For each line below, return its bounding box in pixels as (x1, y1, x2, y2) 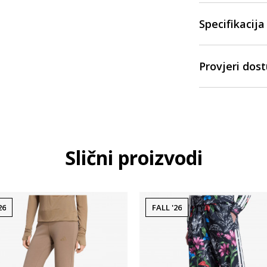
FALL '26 (152, 202, 182, 213)
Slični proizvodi (64, 145, 203, 170)
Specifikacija (199, 17, 265, 31)
